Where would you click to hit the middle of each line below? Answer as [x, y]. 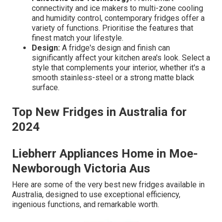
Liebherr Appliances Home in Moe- [105, 154]
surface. [46, 88]
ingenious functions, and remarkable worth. [85, 205]
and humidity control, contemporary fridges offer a [118, 18]
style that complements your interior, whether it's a [118, 68]
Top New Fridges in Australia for [99, 112]
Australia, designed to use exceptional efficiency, [96, 195]
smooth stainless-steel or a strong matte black [113, 78]
